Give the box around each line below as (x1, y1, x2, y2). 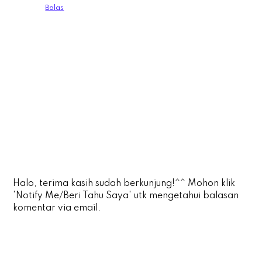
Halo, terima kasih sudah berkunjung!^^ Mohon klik (13, 179, 236, 189)
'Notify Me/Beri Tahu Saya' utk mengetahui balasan (13, 191, 239, 201)
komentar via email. (13, 204, 101, 213)
